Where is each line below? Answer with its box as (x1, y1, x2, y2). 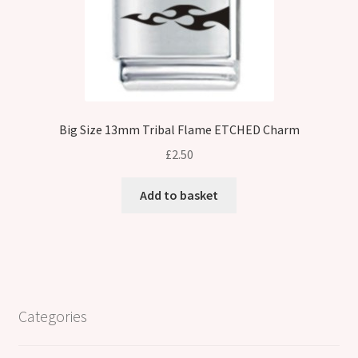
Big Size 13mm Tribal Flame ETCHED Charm (58, 121, 300, 138)
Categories (18, 306, 87, 327)
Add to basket (140, 186, 218, 203)
